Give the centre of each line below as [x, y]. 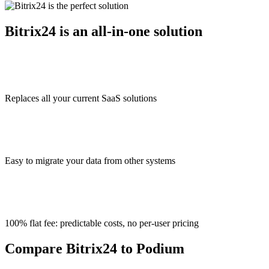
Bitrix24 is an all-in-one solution [104, 31]
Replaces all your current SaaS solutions [81, 98]
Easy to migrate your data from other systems [90, 161]
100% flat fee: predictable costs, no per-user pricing [102, 223]
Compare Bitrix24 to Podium [95, 249]
